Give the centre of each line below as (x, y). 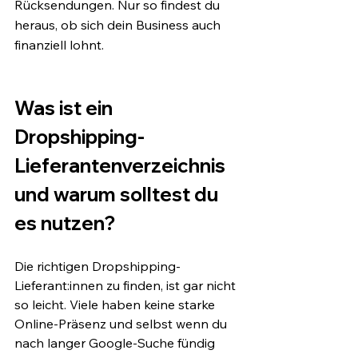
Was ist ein (66, 107)
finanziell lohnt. (59, 44)
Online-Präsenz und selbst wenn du (122, 323)
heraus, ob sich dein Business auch (119, 24)
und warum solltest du (118, 194)
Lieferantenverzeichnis (122, 165)
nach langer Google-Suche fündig (116, 342)
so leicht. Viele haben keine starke (116, 304)
